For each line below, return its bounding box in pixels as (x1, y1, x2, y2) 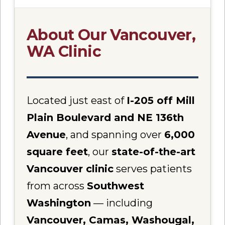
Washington (27, 196, 91, 209)
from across (27, 179, 87, 192)
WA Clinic (27, 42, 101, 61)
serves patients (114, 162, 192, 175)
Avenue (27, 128, 66, 141)
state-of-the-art (111, 145, 196, 158)
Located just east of (27, 94, 127, 106)
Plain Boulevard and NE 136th (27, 111, 184, 124)
